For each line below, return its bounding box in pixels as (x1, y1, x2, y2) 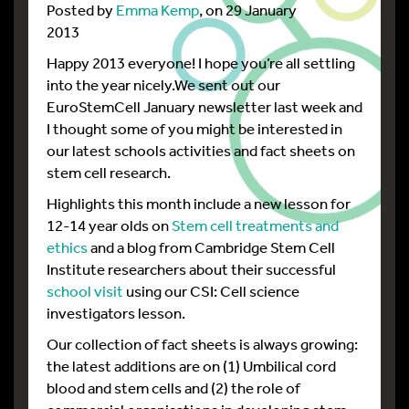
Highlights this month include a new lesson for (47, 194, 351, 213)
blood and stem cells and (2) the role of (47, 378, 300, 397)
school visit (47, 281, 123, 300)
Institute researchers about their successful (47, 259, 336, 278)
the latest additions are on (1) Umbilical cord (47, 356, 336, 375)
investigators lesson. (47, 303, 185, 322)
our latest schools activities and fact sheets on (47, 141, 355, 160)
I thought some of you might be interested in (47, 119, 342, 138)
